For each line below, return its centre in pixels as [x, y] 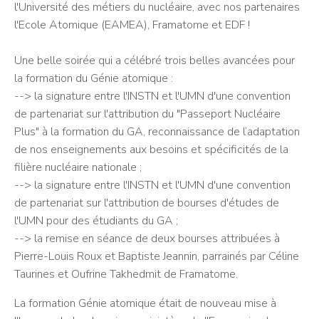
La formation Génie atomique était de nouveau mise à [145, 303]
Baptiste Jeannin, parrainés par [193, 256]
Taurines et [43, 274]
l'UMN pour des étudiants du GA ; [96, 220]
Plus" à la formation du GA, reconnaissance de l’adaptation [157, 131]
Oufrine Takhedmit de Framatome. [155, 274]
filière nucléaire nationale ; [78, 167]
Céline [284, 256]
